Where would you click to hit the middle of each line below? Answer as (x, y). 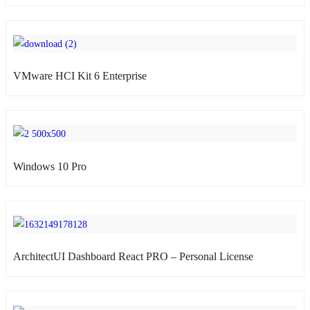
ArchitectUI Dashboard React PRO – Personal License (133, 257)
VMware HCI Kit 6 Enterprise (80, 76)
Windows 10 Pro (50, 166)
